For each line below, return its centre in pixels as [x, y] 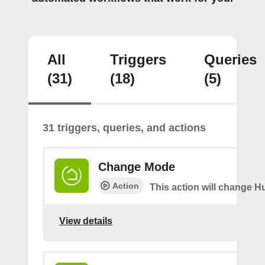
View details [86, 221]
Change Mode [137, 167]
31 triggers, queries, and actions [124, 127]
